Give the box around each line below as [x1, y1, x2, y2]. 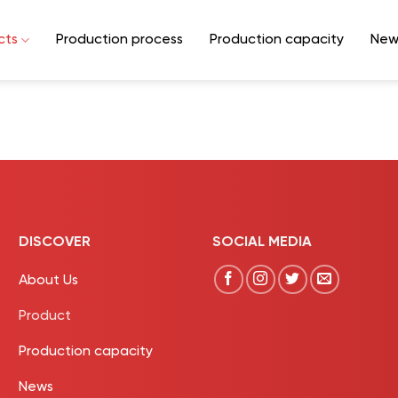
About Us [18, 272, 78, 288]
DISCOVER [18, 235, 91, 250]
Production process [56, 32, 184, 47]
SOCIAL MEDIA [211, 235, 312, 250]
